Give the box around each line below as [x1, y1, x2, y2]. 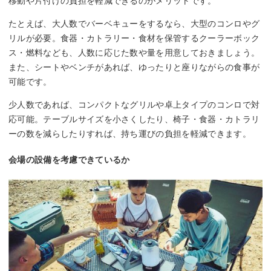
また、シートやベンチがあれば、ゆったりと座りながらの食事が [8, 62, 260, 72]
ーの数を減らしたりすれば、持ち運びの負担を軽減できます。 [8, 128, 251, 139]
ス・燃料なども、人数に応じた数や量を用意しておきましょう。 [8, 47, 260, 57]
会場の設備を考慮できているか [8, 154, 130, 165]
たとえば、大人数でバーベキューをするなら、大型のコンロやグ [8, 18, 260, 28]
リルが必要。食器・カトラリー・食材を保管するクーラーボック [8, 33, 260, 43]
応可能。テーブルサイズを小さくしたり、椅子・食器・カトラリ [8, 114, 260, 124]
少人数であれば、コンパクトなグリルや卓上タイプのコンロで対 [8, 99, 260, 109]
